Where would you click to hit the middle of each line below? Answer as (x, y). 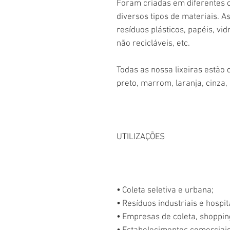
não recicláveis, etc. (153, 44)
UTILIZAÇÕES (141, 137)
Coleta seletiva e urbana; (168, 190)
